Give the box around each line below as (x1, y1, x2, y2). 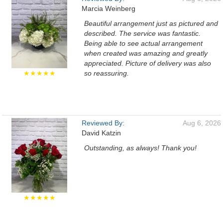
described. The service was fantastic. (84, 29, 201, 37)
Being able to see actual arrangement (84, 39, 203, 47)
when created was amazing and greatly (84, 49, 208, 57)
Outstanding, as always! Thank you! (84, 144, 197, 152)
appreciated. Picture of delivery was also (84, 59, 211, 67)
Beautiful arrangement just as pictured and (84, 19, 218, 27)
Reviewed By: (82, 119, 124, 127)
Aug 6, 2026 (183, 119, 221, 127)
